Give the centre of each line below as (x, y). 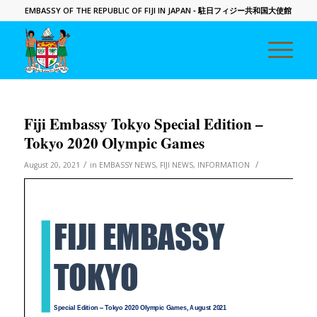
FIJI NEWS (176, 165)
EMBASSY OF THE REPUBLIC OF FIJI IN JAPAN (108, 10)
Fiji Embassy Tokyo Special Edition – (143, 124)
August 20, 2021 (52, 165)
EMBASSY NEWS (127, 165)
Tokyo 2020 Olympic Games (114, 143)
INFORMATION (223, 165)
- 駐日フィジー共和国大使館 (242, 11)
